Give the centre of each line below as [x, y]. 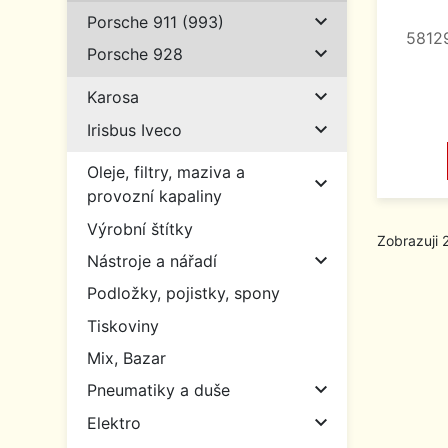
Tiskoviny [123, 325]
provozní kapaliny [154, 196]
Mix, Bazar [126, 357]
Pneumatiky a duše [158, 390]
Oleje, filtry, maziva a [166, 172]
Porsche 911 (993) [155, 22]
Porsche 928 [135, 54]
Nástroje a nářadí [152, 261]
